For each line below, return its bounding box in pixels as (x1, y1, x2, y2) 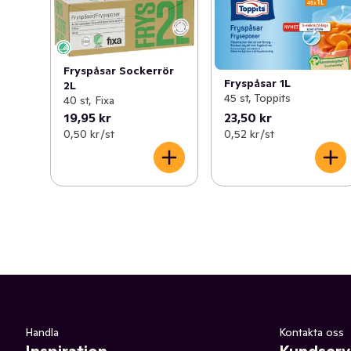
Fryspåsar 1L (224, 76, 291, 91)
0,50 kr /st (63, 126, 114, 141)
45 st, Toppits (224, 91, 291, 106)
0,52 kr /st (224, 126, 275, 141)
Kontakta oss (279, 324, 344, 339)
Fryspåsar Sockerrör (63, 63, 174, 78)
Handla (25, 324, 59, 339)
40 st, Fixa (63, 92, 114, 107)
